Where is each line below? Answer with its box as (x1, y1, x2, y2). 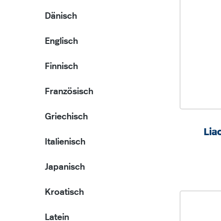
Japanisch (45, 163, 85, 172)
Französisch (45, 87, 93, 96)
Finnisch (45, 62, 78, 71)
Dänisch (45, 12, 77, 21)
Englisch (45, 37, 78, 46)
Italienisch (45, 138, 85, 147)
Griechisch (45, 112, 88, 121)
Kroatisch (45, 188, 84, 197)
